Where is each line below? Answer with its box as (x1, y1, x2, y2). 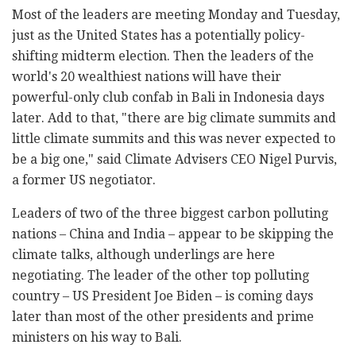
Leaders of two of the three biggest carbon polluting (12, 206, 328, 222)
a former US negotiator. (12, 172, 156, 188)
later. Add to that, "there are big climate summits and (12, 110, 336, 126)
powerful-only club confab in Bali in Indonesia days (12, 90, 324, 106)
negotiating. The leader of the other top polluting (12, 268, 309, 284)
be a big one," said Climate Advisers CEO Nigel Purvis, (12, 152, 337, 168)
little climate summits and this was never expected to (12, 131, 335, 147)
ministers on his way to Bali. (12, 330, 182, 346)
